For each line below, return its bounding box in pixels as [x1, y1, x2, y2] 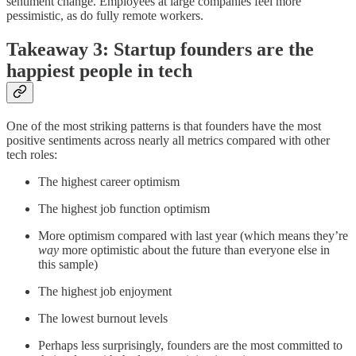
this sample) [38, 257, 98, 271]
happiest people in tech [6, 60, 192, 81]
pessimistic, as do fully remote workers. [6, 8, 203, 22]
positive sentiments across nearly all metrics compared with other [6, 133, 330, 147]
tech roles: [6, 147, 57, 161]
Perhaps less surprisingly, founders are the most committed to [38, 338, 342, 352]
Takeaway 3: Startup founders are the [6, 38, 314, 60]
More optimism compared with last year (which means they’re [38, 228, 348, 242]
